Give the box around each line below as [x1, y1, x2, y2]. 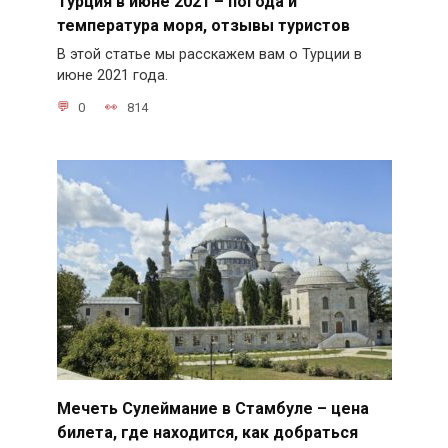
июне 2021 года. [56, 67, 168, 85]
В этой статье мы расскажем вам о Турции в [56, 46, 362, 64]
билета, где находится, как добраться [56, 422, 358, 442]
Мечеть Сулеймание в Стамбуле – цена [56, 398, 369, 418]
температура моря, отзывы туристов [56, 15, 350, 35]
